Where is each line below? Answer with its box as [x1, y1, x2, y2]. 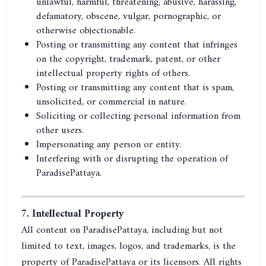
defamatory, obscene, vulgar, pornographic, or [36, 8, 221, 26]
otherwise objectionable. [36, 22, 135, 40]
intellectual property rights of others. [36, 65, 190, 83]
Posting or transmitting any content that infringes [36, 36, 237, 54]
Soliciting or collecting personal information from [36, 107, 240, 125]
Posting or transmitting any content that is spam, [36, 79, 234, 97]
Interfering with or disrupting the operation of [36, 150, 228, 168]
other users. [36, 122, 84, 140]
